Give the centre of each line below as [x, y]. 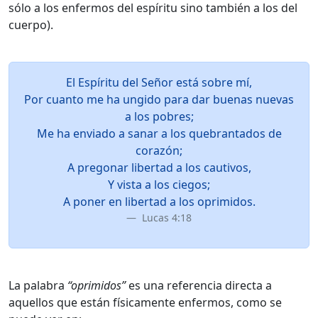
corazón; [159, 150]
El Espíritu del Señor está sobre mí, [159, 82]
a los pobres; [159, 116]
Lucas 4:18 [165, 218]
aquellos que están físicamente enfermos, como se [145, 302]
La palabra [38, 285]
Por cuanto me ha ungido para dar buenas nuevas [159, 99]
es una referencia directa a [199, 285]
